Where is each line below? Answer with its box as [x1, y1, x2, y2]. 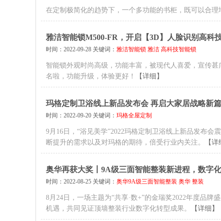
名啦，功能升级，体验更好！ [46, 73, 136, 80]
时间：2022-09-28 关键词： [46, 46, 116, 53]
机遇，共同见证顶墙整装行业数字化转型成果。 [46, 205, 191, 212]
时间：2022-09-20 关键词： [46, 112, 116, 119]
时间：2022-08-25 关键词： [46, 178, 116, 185]
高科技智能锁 [161, 46, 196, 53]
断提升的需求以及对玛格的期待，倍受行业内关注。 [46, 139, 205, 146]
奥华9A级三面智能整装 [116, 178, 177, 185]
